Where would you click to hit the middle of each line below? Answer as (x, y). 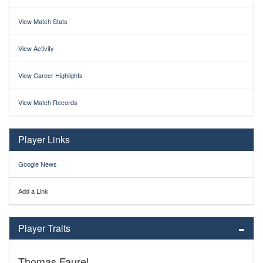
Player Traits (44, 228)
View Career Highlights (50, 75)
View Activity (36, 48)
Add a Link (33, 191)
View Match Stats (43, 21)
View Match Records (48, 102)
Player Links (44, 140)
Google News (38, 164)
